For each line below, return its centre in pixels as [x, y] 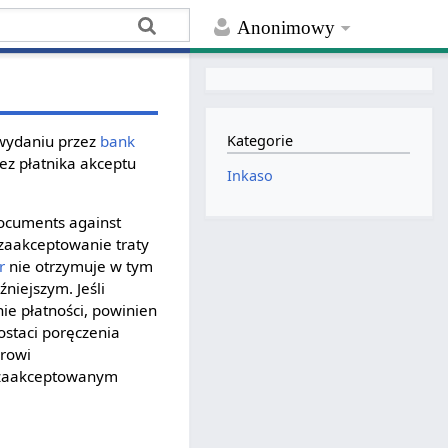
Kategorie [260, 141]
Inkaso [250, 176]
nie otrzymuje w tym [79, 265]
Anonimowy [286, 28]
